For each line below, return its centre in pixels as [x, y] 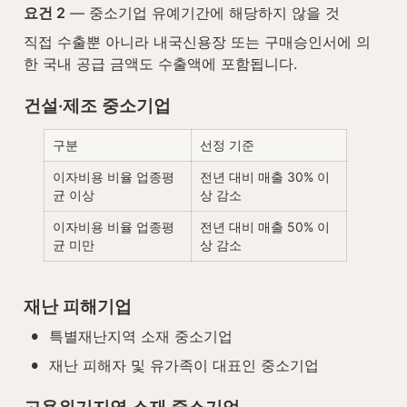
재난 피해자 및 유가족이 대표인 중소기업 [184, 366]
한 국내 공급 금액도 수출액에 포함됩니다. [160, 64]
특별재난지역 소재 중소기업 [141, 337]
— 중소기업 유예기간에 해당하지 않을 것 [203, 13]
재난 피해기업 [78, 307]
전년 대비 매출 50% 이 [265, 227]
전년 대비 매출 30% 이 [265, 177]
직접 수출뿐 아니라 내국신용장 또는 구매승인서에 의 [197, 42]
